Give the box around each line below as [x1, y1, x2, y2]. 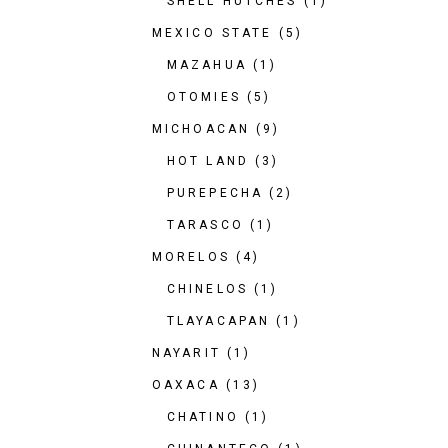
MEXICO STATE [152, 26, 273, 40]
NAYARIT [152, 346, 221, 360]
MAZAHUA [167, 58, 247, 72]
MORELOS [152, 250, 230, 264]
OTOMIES [167, 90, 241, 104]
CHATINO [167, 410, 239, 424]
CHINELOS [167, 282, 248, 296]
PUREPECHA [167, 186, 264, 200]
